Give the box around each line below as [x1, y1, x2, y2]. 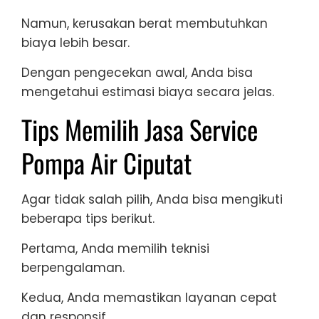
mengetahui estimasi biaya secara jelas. [21, 83, 274, 101]
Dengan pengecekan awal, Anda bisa [21, 64, 253, 82]
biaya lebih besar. [21, 34, 130, 52]
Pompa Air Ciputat [21, 143, 192, 183]
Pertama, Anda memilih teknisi [21, 240, 209, 258]
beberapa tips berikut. [21, 210, 155, 228]
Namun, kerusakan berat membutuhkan [21, 15, 268, 33]
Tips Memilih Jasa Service [21, 110, 258, 150]
